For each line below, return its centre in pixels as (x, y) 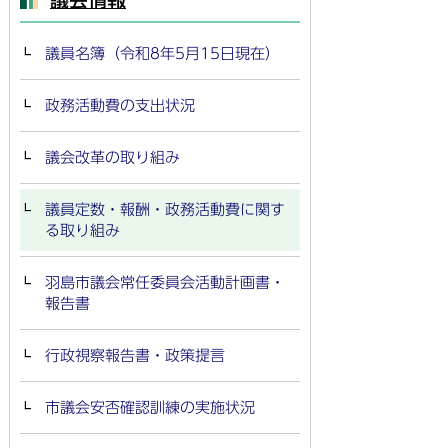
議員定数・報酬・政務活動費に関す (165, 209)
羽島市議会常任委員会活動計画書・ (165, 282)
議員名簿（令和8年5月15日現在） (162, 53)
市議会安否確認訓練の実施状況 (150, 407)
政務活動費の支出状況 (120, 105)
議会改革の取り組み (112, 157)
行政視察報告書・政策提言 (135, 355)
